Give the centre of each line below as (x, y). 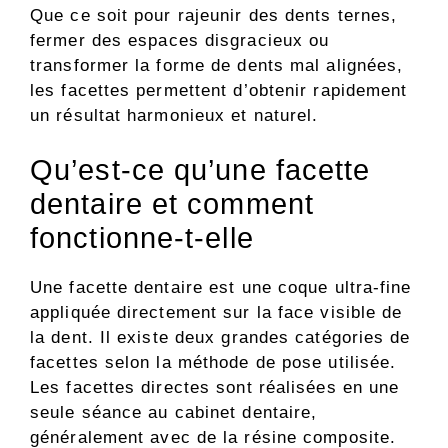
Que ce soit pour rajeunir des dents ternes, (214, 15)
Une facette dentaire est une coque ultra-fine (221, 288)
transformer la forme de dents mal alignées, (217, 65)
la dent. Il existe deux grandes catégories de (220, 338)
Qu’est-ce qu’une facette (200, 170)
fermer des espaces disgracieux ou (180, 40)
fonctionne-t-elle (142, 238)
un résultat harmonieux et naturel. (174, 115)
